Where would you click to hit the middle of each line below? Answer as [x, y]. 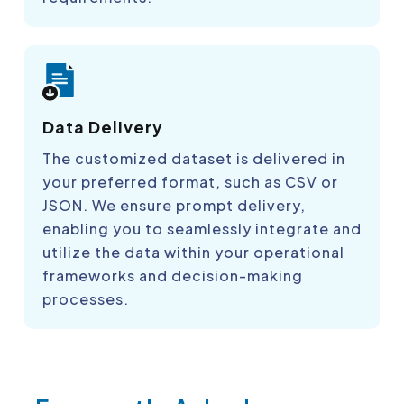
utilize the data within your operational [193, 252]
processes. [86, 299]
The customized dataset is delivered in [194, 159]
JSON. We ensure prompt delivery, [174, 206]
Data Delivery [103, 127]
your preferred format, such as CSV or [190, 182]
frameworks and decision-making [173, 276]
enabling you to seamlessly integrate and [202, 229]
